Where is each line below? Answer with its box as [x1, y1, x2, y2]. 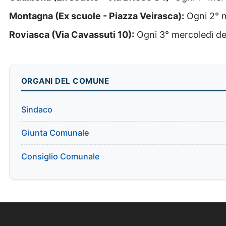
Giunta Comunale [21, 128, 89, 138]
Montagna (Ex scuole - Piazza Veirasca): [9, 11, 184, 21]
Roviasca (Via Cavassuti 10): [9, 29, 134, 40]
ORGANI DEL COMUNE [21, 76, 109, 86]
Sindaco [21, 104, 52, 115]
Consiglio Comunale [21, 151, 100, 161]
